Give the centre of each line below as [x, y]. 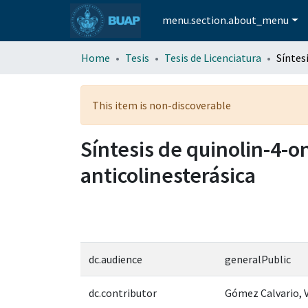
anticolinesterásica [168, 175]
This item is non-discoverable [162, 105]
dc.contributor [123, 293]
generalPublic [258, 259]
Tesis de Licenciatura [213, 57]
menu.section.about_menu [226, 20]
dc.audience [115, 259]
